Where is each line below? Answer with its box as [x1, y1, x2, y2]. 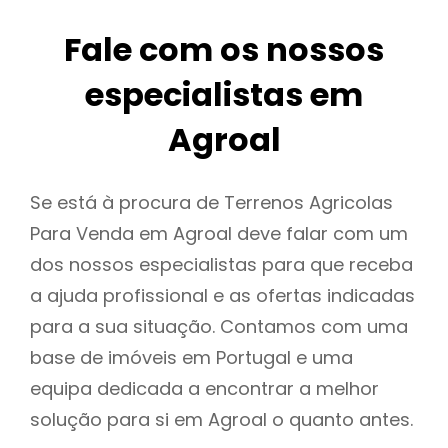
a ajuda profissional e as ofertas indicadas [30, 283, 415, 309]
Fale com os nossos [64, 27, 384, 73]
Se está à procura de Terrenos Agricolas [30, 190, 393, 216]
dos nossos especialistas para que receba [30, 252, 413, 278]
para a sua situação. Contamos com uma [30, 314, 408, 340]
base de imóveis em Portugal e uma [30, 345, 353, 371]
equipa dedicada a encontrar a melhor [30, 376, 379, 402]
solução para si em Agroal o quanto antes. [30, 407, 413, 433]
